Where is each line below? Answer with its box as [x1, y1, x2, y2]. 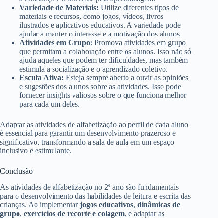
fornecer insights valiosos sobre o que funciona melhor [19, 91, 186, 100]
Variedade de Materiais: [19, 3, 99, 12]
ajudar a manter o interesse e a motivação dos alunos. [19, 30, 182, 38]
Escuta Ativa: [19, 73, 64, 82]
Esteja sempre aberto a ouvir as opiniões [64, 73, 188, 82]
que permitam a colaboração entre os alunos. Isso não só [19, 47, 191, 56]
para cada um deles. [19, 100, 80, 109]
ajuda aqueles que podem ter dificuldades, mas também [19, 56, 188, 65]
